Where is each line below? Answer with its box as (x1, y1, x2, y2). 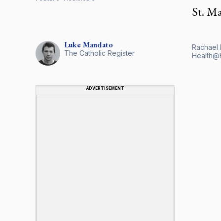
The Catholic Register (64, 48, 135, 57)
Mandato (83, 39, 113, 50)
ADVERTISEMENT (86, 85, 124, 91)
